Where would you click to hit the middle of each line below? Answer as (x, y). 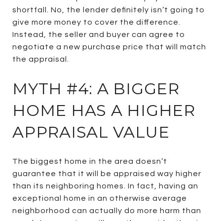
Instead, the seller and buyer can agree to (99, 34)
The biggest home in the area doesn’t (90, 161)
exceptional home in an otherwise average (100, 198)
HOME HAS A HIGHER (104, 110)
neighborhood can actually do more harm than (107, 210)
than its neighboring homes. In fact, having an (105, 186)
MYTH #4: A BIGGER (96, 88)
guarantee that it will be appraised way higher (107, 173)
